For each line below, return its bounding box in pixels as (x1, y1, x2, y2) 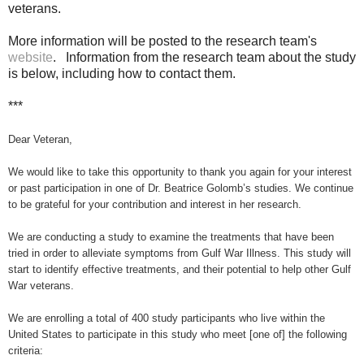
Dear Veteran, (8, 132, 72, 145)
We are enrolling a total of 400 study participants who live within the (8, 311, 325, 324)
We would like (8, 165, 76, 178)
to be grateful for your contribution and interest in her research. (8, 197, 301, 210)
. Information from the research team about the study (53, 50, 356, 64)
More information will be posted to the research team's (8, 33, 317, 48)
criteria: (8, 344, 43, 357)
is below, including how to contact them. (8, 66, 236, 80)
